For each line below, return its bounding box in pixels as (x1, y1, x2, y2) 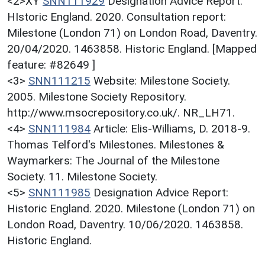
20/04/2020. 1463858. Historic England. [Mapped (7, 41, 257, 56)
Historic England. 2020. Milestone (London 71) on (7, 201, 255, 215)
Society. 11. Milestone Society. (7, 169, 157, 183)
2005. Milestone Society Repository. (7, 89, 186, 104)
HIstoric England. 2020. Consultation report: (7, 9, 226, 24)
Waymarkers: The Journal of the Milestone (7, 153, 219, 167)
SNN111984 (28, 121, 91, 135)
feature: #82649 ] (7, 57, 95, 72)
